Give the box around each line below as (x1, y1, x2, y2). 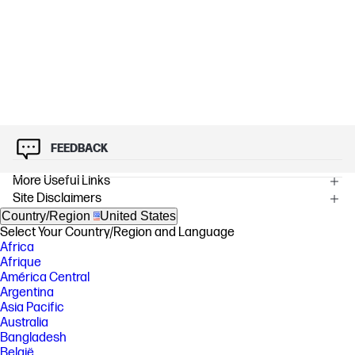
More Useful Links (13, 173, 110, 189)
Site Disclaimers (13, 190, 101, 206)
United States (100, 208, 176, 223)
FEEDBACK (51, 141, 108, 155)
